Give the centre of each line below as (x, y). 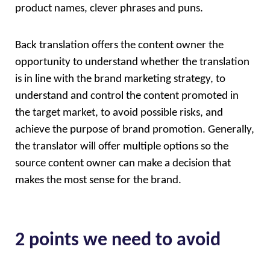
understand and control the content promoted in (127, 96)
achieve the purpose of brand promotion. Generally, (135, 130)
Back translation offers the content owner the (119, 45)
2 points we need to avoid (118, 240)
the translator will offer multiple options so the (122, 146)
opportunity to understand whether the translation (132, 62)
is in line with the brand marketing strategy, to (120, 79)
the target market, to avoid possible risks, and (119, 113)
